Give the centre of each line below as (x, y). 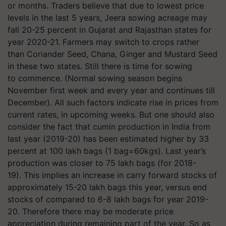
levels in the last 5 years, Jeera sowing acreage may (107, 18)
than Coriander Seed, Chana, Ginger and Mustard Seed (112, 54)
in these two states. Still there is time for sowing (100, 66)
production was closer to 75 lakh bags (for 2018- (102, 163)
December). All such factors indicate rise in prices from (113, 103)
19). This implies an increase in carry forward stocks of (112, 175)
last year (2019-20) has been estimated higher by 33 (108, 139)
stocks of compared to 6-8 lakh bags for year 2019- (108, 200)
